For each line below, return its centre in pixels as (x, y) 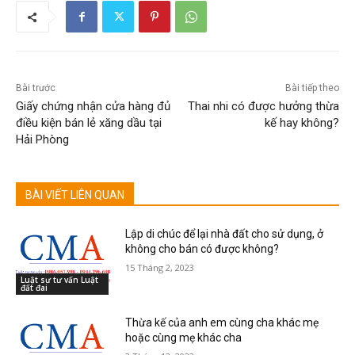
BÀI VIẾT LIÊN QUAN (75, 195)
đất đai (34, 287)
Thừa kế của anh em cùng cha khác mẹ (222, 322)
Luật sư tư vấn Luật (59, 279)
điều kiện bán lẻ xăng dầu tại (89, 123)
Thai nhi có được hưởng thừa (263, 107)
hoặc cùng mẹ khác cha (184, 337)
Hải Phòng (42, 140)
